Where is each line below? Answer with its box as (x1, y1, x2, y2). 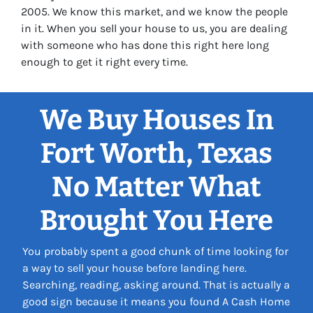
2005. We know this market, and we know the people (21, 5, 288, 19)
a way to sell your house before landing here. (22, 261, 247, 275)
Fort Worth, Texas (41, 137, 272, 171)
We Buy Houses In (39, 103, 274, 138)
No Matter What (52, 170, 261, 205)
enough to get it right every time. (21, 55, 188, 69)
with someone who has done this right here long (21, 38, 269, 52)
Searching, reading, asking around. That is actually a (22, 278, 290, 292)
